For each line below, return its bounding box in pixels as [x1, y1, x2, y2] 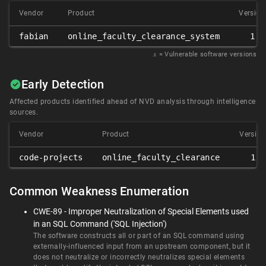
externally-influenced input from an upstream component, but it [33, 242, 251, 251]
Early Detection [21, 77, 104, 92]
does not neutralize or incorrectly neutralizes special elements [33, 253, 245, 262]
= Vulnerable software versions [159, 50, 256, 59]
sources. [9, 108, 39, 117]
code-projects [19, 153, 83, 163]
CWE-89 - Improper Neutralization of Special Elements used [33, 207, 249, 217]
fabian [19, 31, 49, 42]
